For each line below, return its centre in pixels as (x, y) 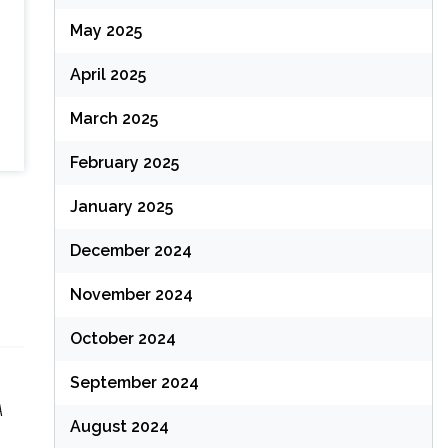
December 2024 (130, 251)
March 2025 (113, 119)
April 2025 (107, 75)
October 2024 (122, 339)
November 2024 (131, 295)
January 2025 (121, 207)
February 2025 (124, 163)
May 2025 (105, 31)
